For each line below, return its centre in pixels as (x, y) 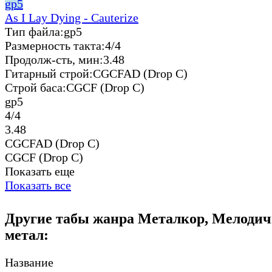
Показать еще (40, 171)
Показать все (38, 185)
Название (29, 262)
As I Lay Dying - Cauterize (72, 17)
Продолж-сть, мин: (54, 59)
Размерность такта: (55, 45)
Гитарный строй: (49, 73)
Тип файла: (34, 31)
